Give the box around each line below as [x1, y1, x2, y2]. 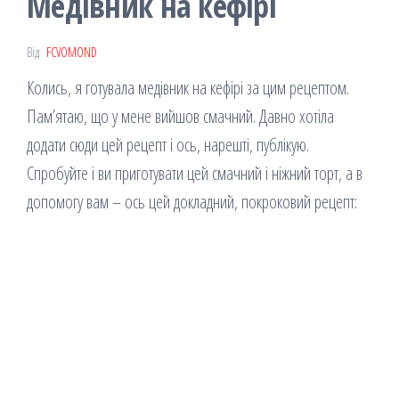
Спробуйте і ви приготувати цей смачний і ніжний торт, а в [27, 161, 362, 186]
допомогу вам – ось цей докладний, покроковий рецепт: [27, 190, 357, 215]
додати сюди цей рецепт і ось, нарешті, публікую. [27, 133, 309, 158]
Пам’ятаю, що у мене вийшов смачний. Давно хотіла [27, 104, 334, 129]
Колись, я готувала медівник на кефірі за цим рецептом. [27, 76, 349, 101]
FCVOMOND [46, 44, 97, 61]
